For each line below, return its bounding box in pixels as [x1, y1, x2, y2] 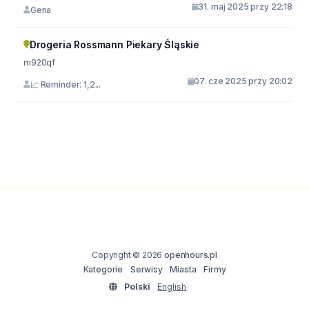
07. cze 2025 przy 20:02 [194, 76, 292, 86]
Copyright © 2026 [92, 250, 165, 260]
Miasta [170, 264, 197, 275]
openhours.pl [164, 250, 217, 260]
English [157, 281, 187, 292]
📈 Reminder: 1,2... [30, 79, 101, 90]
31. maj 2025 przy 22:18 [198, 1, 292, 12]
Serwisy [130, 264, 163, 275]
